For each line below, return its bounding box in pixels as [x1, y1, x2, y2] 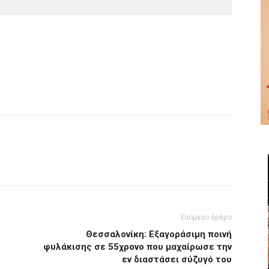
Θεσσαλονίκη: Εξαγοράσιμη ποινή [86, 229, 232, 240]
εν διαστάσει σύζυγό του [122, 254, 232, 265]
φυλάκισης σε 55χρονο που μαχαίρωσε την [43, 241, 232, 252]
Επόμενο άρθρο [181, 213, 232, 222]
